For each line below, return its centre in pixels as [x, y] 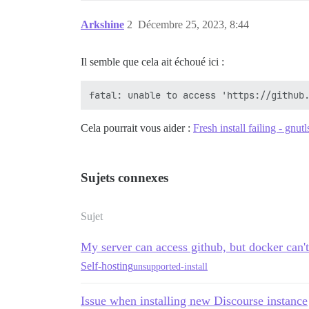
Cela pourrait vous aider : [137, 128]
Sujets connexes [124, 178]
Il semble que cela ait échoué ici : [152, 62]
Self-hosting [107, 266]
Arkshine [102, 24]
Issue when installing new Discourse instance [194, 301]
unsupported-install [170, 266]
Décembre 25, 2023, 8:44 [193, 24]
